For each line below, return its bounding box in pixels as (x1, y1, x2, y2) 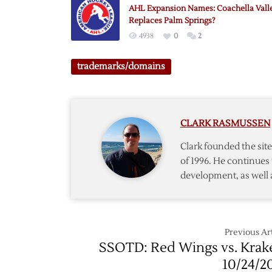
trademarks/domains (77, 61, 165, 72)
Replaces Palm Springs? (129, 16, 216, 25)
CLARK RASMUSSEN (180, 118, 270, 129)
